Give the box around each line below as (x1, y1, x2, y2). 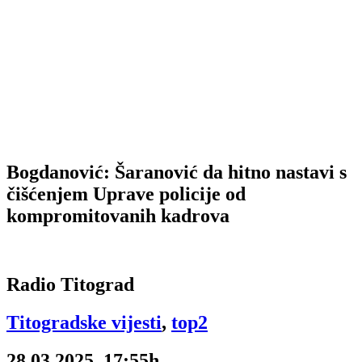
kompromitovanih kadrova (6, 205, 229, 227)
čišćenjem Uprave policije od (6, 183, 246, 205)
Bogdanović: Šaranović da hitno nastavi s (6, 162, 347, 183)
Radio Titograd (6, 274, 134, 296)
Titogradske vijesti (6, 312, 162, 334)
